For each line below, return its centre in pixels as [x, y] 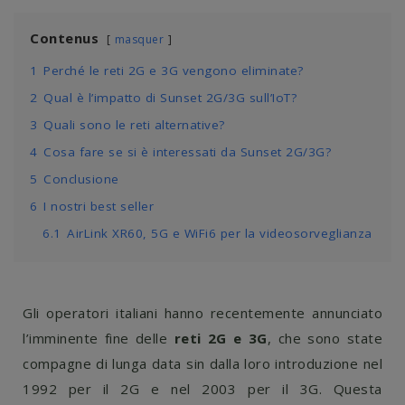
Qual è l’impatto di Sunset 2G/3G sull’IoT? [170, 98]
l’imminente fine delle [99, 338]
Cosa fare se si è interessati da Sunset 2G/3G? [187, 152]
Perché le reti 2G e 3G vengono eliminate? [174, 71]
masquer [139, 39]
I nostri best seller [99, 206]
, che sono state [325, 338]
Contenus [64, 38]
